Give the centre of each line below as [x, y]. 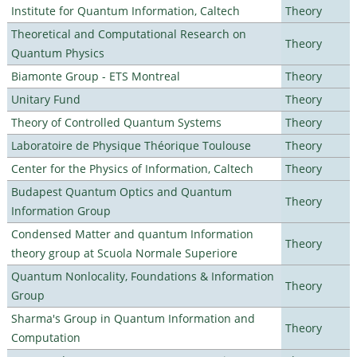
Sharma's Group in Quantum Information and [133, 318]
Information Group [61, 210]
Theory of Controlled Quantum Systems [116, 122]
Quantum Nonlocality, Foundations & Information [142, 276]
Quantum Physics [57, 53]
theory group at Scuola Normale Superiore [124, 253]
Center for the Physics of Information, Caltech [132, 168]
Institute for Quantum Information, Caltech [125, 10]
